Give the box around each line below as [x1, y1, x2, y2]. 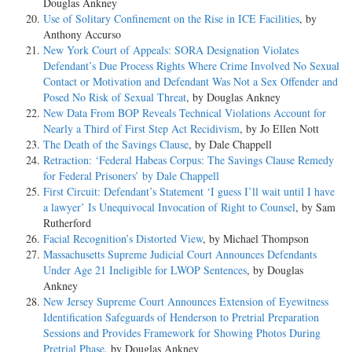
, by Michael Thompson [203, 230, 309, 246]
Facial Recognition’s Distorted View [43, 230, 203, 246]
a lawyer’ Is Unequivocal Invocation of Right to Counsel [43, 199, 295, 214]
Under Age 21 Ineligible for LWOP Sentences [43, 262, 247, 277]
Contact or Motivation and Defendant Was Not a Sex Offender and [43, 73, 338, 89]
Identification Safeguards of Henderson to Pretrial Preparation [43, 309, 319, 324]
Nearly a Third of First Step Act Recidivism [43, 120, 240, 136]
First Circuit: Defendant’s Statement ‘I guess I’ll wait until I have [43, 183, 335, 199]
